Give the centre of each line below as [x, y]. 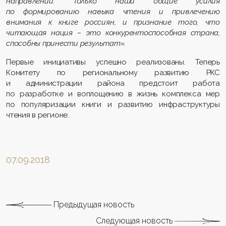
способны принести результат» [65, 44]
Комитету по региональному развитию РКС [113, 73]
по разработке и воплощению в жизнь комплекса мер [113, 94]
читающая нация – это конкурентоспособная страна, [113, 33]
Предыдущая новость [93, 205]
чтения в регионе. [38, 115]
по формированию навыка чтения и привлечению [113, 12]
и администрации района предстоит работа [113, 83]
